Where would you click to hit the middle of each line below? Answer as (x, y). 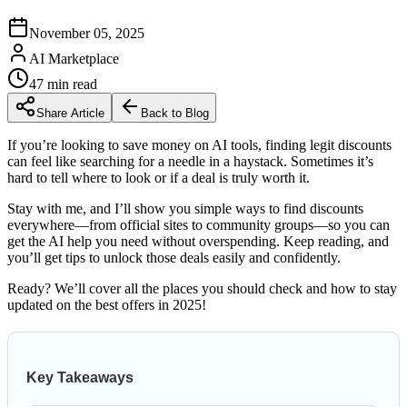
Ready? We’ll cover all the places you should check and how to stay (202, 288)
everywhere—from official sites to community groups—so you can (199, 224)
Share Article (70, 113)
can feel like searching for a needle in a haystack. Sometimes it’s (190, 161)
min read (70, 84)
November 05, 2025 (87, 33)
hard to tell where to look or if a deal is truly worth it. (159, 177)
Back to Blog (175, 113)
